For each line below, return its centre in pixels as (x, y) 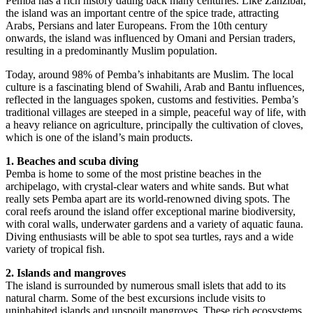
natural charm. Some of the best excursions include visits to (136, 298)
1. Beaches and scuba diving (72, 161)
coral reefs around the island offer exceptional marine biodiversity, (151, 211)
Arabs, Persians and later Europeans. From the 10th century (137, 26)
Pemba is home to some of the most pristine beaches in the (133, 174)
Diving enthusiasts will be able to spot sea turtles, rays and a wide (150, 236)
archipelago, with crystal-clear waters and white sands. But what (147, 186)
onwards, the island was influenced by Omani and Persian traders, (151, 38)
